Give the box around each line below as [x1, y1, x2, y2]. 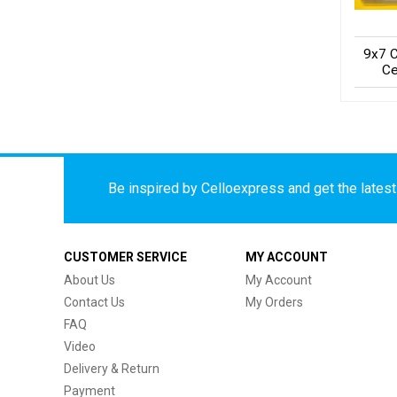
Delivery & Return [64, 361, 160, 376]
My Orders [245, 294, 303, 309]
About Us [64, 272, 115, 287]
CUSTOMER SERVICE [64, 249, 187, 264]
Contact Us [64, 294, 125, 309]
